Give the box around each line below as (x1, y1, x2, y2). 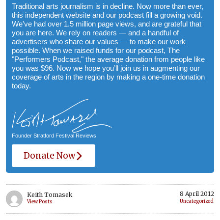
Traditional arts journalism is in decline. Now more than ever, (12, 2, 203, 11)
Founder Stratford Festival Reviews (12, 133, 96, 139)
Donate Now (24, 150, 75, 162)
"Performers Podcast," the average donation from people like (12, 55, 205, 64)
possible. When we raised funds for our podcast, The (12, 46, 180, 55)
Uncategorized (180, 198, 214, 205)
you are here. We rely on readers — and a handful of (12, 28, 179, 37)
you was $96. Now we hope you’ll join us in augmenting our (12, 64, 200, 73)
